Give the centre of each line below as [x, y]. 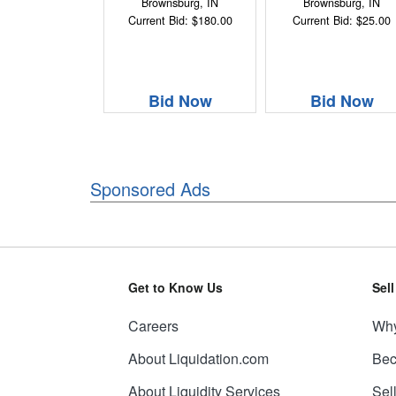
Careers [153, 326]
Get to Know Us [175, 287]
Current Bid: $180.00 [180, 20]
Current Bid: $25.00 [342, 20]
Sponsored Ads [150, 188]
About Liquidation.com [198, 358]
